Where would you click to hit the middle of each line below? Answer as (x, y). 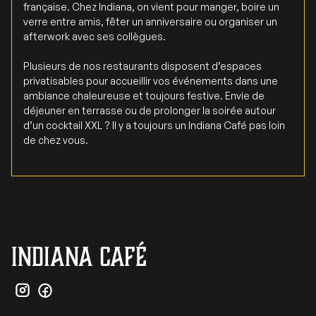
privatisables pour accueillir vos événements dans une (151, 80)
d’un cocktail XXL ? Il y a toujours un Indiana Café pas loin (154, 125)
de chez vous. (56, 140)
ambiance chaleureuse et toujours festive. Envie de (144, 95)
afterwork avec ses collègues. (95, 36)
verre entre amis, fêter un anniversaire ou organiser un (150, 21)
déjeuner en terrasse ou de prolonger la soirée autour (150, 110)
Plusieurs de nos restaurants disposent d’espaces (142, 66)
